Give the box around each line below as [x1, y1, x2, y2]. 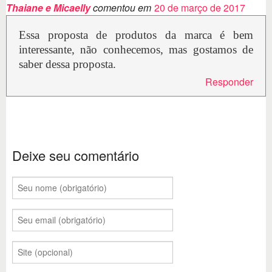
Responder [205, 75, 253, 89]
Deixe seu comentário [12, 145, 139, 165]
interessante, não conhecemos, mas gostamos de [19, 43, 253, 56]
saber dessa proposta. [19, 58, 116, 71]
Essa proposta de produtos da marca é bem [19, 29, 253, 42]
